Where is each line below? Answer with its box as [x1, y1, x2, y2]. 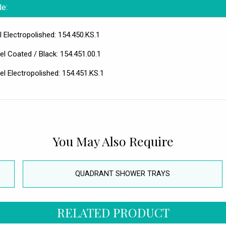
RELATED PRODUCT [56, 204, 169, 220]
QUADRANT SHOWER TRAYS [75, 169, 170, 179]
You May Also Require [52, 133, 174, 150]
